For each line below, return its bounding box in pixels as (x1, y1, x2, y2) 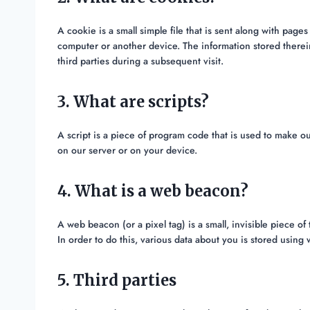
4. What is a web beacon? (57, 181, 248, 201)
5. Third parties (57, 271, 176, 291)
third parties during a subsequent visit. (57, 54, 224, 69)
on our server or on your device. (57, 143, 197, 158)
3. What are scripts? (57, 92, 209, 112)
